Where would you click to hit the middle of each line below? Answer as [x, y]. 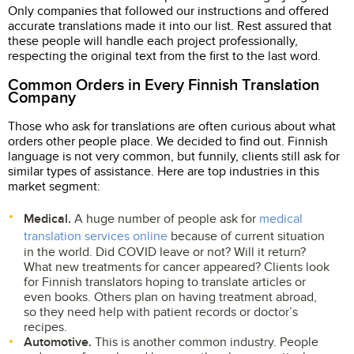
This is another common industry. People [205, 342]
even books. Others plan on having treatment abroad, [170, 297]
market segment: [59, 186]
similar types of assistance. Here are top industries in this [164, 171]
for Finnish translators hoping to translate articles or [165, 282]
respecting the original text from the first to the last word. [164, 56]
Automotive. [58, 342]
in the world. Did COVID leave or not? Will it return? [165, 252]
